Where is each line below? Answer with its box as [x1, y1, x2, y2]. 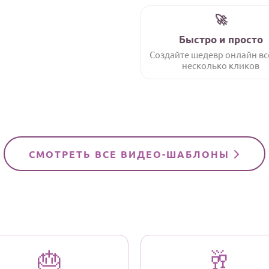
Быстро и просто [178, 33, 263, 46]
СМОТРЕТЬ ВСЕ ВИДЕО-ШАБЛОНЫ [29, 148, 233, 160]
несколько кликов [182, 59, 260, 71]
